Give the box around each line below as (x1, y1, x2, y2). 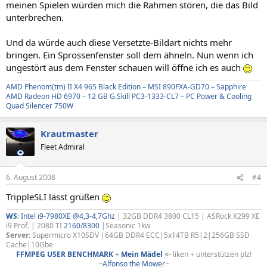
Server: (6, 230, 30, 240)
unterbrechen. (6, 11, 64, 23)
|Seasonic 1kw (100, 221, 150, 231)
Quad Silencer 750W (6, 100, 73, 111)
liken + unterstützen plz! (170, 249, 252, 259)
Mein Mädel (120, 249, 163, 259)
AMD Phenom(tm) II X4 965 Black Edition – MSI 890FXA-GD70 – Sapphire (6, 81, 246, 92)
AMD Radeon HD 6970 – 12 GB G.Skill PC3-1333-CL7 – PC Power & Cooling (6, 91, 252, 101)
